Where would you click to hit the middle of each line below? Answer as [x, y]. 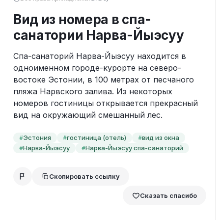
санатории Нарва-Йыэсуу [98, 35]
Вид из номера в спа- [82, 19]
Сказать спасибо [169, 195]
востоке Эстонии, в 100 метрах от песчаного [103, 79]
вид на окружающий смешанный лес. [88, 115]
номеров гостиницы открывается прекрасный [105, 103]
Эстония [37, 137]
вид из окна [160, 137]
